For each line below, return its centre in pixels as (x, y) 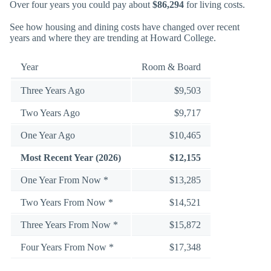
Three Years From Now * (69, 224)
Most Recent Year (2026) (71, 157)
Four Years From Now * (67, 247)
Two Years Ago (50, 113)
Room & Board (171, 67)
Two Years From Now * (67, 202)
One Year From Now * (64, 180)
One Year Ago (48, 135)
